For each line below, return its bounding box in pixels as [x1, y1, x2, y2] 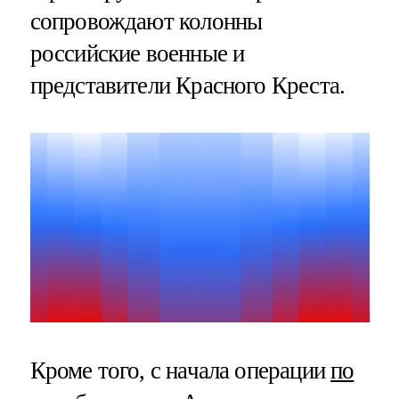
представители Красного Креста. [29, 71, 346, 99]
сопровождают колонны [29, 7, 263, 35]
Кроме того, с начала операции [29, 356, 331, 384]
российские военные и [29, 39, 245, 67]
